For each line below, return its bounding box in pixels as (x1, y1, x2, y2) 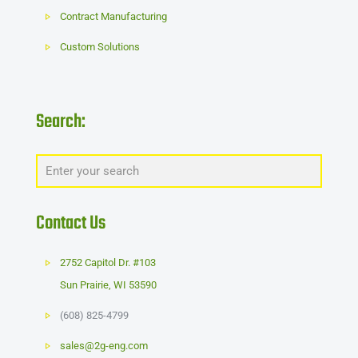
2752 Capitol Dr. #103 (60, 257, 157, 269)
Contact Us (36, 209, 105, 239)
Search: (36, 107, 86, 137)
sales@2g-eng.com (60, 340, 149, 352)
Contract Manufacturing (60, 10, 168, 23)
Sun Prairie (60, 279, 109, 292)
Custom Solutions (60, 41, 141, 54)
